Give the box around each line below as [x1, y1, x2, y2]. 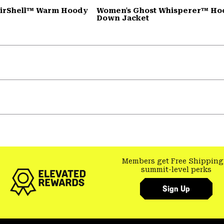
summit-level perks [141, 165, 211, 173]
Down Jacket [96, 13, 149, 22]
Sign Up [162, 184, 190, 194]
